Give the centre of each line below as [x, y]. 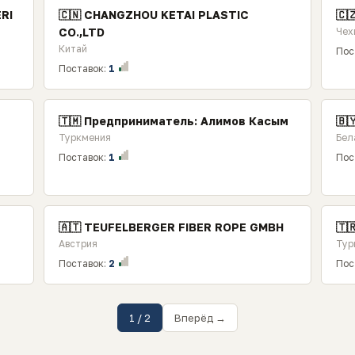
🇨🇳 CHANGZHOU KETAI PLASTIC [153, 15]
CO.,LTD [81, 32]
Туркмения [84, 137]
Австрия [78, 244]
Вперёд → [200, 318]
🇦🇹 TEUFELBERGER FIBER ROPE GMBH [171, 227]
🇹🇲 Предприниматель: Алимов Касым [173, 121]
